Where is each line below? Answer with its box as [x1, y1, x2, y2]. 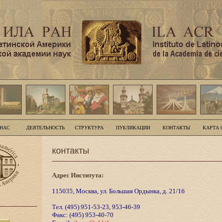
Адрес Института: [52, 171, 104, 179]
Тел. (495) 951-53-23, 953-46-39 [52, 203, 140, 211]
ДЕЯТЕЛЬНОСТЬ [26, 125, 65, 130]
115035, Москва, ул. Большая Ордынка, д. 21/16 [52, 187, 185, 195]
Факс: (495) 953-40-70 [52, 211, 113, 219]
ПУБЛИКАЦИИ [115, 125, 150, 130]
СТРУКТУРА [75, 125, 104, 130]
